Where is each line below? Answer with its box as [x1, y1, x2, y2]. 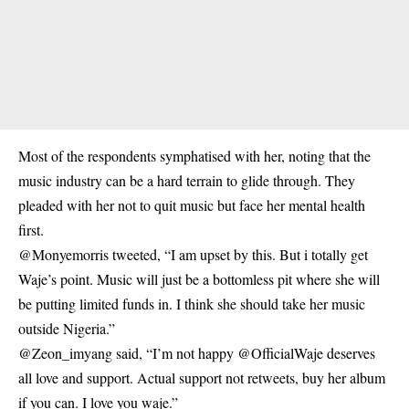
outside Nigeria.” [18, 319, 115, 338]
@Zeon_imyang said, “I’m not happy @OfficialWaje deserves [18, 343, 375, 362]
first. [18, 220, 44, 239]
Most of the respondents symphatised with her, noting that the [18, 146, 371, 165]
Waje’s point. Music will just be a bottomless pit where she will [18, 269, 380, 288]
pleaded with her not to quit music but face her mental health [18, 195, 365, 215]
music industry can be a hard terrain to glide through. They [18, 171, 355, 190]
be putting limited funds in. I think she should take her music [18, 294, 365, 313]
